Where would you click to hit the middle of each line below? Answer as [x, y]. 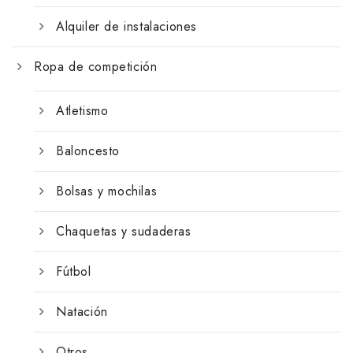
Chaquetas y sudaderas [124, 231]
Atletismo [82, 110]
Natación [82, 311]
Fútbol [74, 271]
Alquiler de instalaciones [126, 26]
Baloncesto [88, 150]
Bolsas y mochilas [107, 191]
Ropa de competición [96, 66]
